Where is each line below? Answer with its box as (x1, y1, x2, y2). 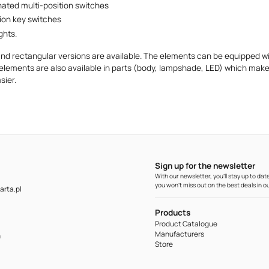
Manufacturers (154, 228, 204, 239)
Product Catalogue (154, 218, 217, 229)
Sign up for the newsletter (154, 160, 255, 171)
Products (154, 207, 190, 218)
